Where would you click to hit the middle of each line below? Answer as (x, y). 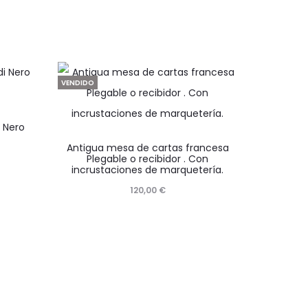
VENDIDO (77, 83)
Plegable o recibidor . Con (148, 159)
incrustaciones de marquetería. (148, 170)
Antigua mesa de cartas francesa (147, 148)
